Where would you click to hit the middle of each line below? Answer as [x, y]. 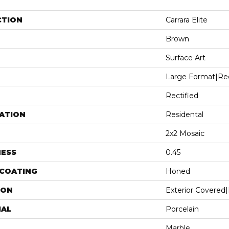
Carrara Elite [187, 20]
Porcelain [182, 209]
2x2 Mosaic [185, 133]
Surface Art [186, 58]
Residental [185, 114]
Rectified [182, 96]
